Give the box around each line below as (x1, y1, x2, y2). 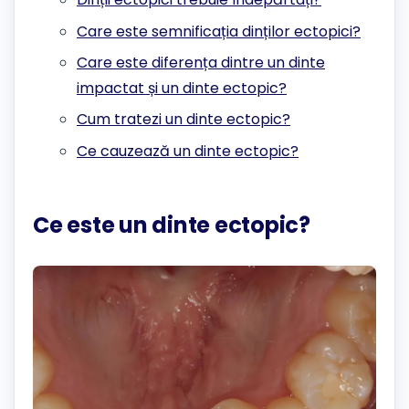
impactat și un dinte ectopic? (77, 77, 287, 99)
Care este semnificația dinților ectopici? (77, 20, 361, 42)
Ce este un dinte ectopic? (33, 209, 310, 240)
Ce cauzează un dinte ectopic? (77, 140, 299, 162)
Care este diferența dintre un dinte (77, 51, 325, 73)
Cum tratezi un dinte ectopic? (77, 109, 290, 131)
